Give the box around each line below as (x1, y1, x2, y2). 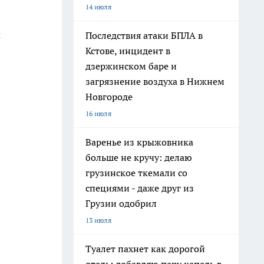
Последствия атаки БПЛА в (85, 29, 203, 41)
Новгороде (85, 91, 133, 103)
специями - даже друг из (85, 182, 194, 194)
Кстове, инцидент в (85, 45, 170, 57)
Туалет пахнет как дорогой (85, 243, 205, 255)
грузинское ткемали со (85, 167, 187, 179)
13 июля (85, 216, 111, 225)
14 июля (85, 2, 111, 11)
